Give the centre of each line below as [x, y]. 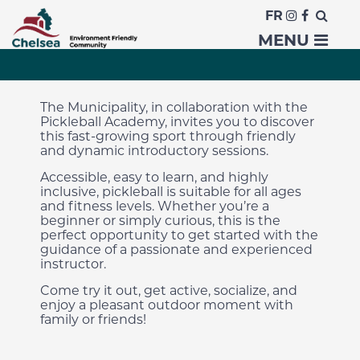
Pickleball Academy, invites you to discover [177, 122]
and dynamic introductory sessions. [154, 151]
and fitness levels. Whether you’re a [155, 206]
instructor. [73, 264]
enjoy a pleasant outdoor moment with [167, 305]
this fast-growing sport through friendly [168, 136]
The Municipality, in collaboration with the [174, 107]
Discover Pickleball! [139, 33]
